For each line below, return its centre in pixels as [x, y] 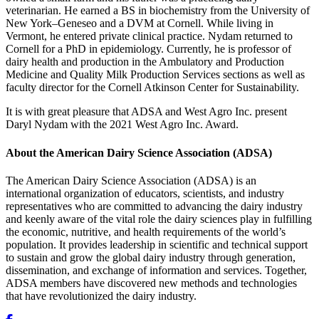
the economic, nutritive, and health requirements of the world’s [146, 231]
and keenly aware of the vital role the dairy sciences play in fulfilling [159, 219]
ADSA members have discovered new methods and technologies [151, 283]
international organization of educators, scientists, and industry [145, 193]
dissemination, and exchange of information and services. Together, [156, 270]
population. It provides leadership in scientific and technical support [157, 244]
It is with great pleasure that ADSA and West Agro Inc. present [146, 112]
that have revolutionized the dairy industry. [101, 296]
